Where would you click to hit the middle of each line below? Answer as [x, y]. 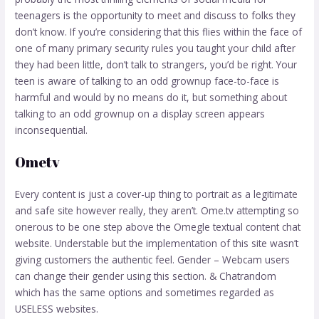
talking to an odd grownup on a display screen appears [140, 114]
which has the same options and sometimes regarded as [145, 292]
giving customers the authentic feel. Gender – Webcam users [153, 259]
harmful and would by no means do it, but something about [151, 98]
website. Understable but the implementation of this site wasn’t [157, 243]
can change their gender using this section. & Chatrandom [146, 276]
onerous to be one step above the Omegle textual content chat [158, 226]
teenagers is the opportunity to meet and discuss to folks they [156, 16]
